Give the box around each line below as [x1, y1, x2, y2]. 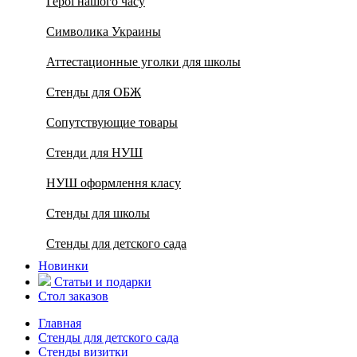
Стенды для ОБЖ [46, 85, 141, 99]
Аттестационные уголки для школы [46, 55, 241, 69]
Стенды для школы [46, 206, 150, 220]
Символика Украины [46, 25, 161, 38]
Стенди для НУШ [46, 146, 143, 159]
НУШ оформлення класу [46, 176, 181, 190]
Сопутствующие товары [46, 116, 178, 129]
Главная [38, 316, 81, 330]
